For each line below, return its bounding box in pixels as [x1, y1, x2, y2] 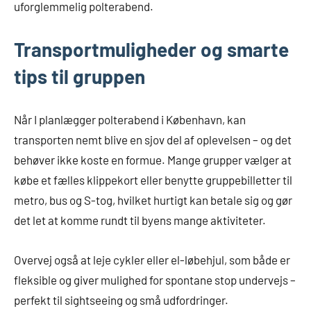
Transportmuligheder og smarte [14, 37, 289, 62]
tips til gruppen [14, 65, 145, 89]
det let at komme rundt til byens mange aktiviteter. [14, 213, 266, 228]
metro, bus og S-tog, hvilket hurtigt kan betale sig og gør [14, 193, 292, 208]
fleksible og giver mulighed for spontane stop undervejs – [14, 273, 296, 287]
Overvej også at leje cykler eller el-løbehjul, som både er [14, 253, 290, 267]
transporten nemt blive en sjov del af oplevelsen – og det [14, 133, 292, 147]
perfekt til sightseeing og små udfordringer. [14, 293, 228, 308]
